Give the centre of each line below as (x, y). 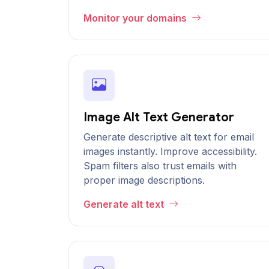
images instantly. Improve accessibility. (170, 151)
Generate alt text (125, 204)
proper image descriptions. (144, 180)
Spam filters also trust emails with (160, 166)
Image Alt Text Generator (159, 117)
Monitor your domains (136, 18)
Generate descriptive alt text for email (169, 137)
